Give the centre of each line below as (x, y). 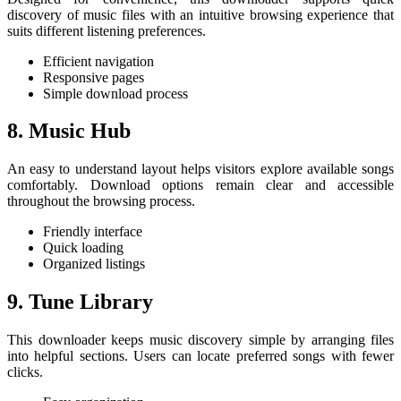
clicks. (25, 372)
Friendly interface (93, 232)
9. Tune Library (80, 302)
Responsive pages (94, 77)
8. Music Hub (69, 131)
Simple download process (115, 93)
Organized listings (94, 264)
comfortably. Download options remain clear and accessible (200, 185)
